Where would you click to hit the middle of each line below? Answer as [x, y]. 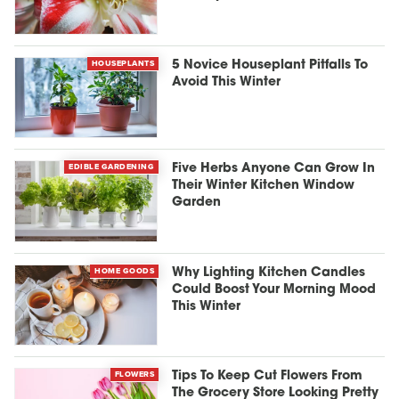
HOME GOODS [125, 270]
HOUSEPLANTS [123, 63]
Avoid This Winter [227, 82]
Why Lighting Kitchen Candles [269, 273]
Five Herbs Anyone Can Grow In [274, 169]
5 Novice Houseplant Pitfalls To [270, 65]
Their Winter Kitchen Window [264, 186]
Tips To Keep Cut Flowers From [268, 377]
